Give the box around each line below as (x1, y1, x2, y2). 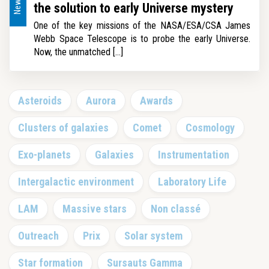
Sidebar (9, 104, 46, 118)
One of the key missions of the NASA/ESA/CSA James (34, 20, 250, 31)
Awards (140, 94, 173, 107)
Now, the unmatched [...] (34, 46, 123, 58)
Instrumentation (158, 148, 229, 161)
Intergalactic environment (18, 175, 134, 188)
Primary (9, 89, 46, 104)
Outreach (18, 229, 59, 242)
